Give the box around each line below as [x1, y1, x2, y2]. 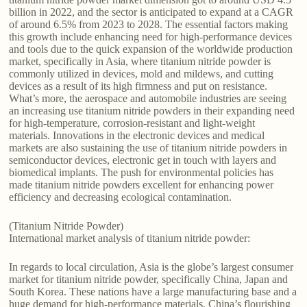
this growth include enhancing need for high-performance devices [9, 31, 293, 43]
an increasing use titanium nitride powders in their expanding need [9, 105, 295, 117]
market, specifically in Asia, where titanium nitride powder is [9, 56, 271, 68]
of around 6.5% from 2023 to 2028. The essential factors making [9, 19, 288, 31]
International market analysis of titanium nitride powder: [9, 232, 251, 245]
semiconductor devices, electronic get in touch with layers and [9, 154, 277, 167]
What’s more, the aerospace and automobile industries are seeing [9, 93, 287, 105]
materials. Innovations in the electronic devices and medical [9, 130, 265, 142]
